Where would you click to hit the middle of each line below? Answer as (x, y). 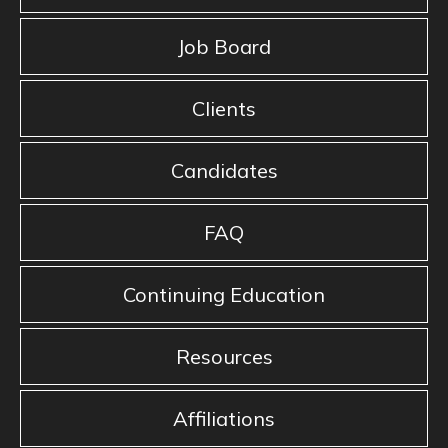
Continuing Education (224, 295)
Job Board (224, 47)
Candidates (224, 171)
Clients (224, 109)
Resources (224, 357)
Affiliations (224, 419)
